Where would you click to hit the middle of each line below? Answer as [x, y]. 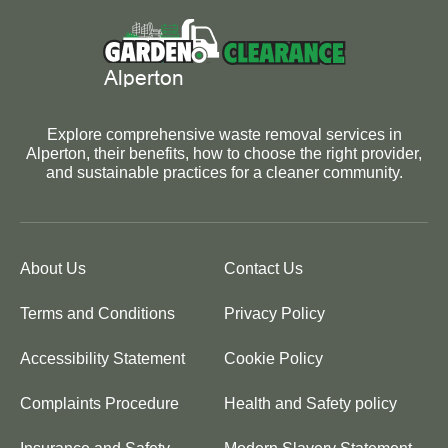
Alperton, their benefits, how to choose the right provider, [224, 154]
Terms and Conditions [97, 314]
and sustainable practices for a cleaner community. [224, 173]
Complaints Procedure [99, 404]
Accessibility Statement [102, 359]
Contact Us [263, 269]
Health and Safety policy [310, 404]
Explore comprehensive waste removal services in [224, 135]
